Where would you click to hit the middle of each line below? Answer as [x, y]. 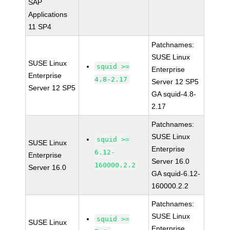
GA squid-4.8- [174, 94]
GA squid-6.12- [176, 174]
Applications [48, 14]
